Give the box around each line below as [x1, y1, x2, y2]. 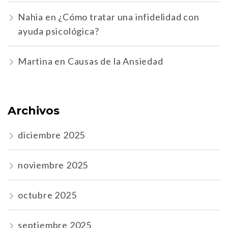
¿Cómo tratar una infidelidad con [58, 11, 199, 23]
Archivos [8, 104, 60, 118]
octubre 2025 [18, 189, 77, 201]
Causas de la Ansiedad [67, 55, 163, 67]
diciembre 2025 [18, 129, 85, 140]
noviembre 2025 [18, 159, 89, 170]
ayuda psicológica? [18, 25, 99, 37]
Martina [18, 55, 53, 67]
